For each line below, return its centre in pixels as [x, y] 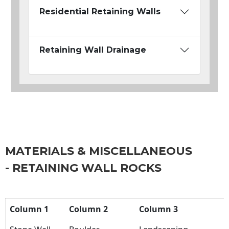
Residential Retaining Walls [100, 12]
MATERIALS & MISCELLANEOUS [99, 151]
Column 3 [158, 209]
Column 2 [88, 209]
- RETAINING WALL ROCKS [83, 168]
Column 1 [29, 209]
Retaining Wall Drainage [93, 50]
